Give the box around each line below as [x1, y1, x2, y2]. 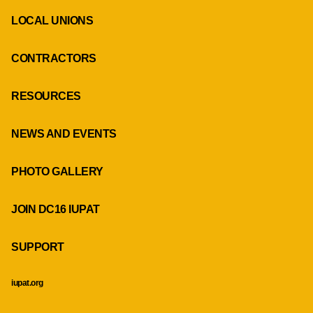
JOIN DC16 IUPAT [11, 203, 100, 215]
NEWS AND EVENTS [11, 128, 117, 140]
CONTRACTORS [11, 52, 96, 64]
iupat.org [11, 278, 43, 288]
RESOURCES [11, 90, 81, 102]
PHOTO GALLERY [11, 166, 103, 177]
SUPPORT [11, 241, 64, 253]
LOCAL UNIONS [11, 15, 94, 27]
